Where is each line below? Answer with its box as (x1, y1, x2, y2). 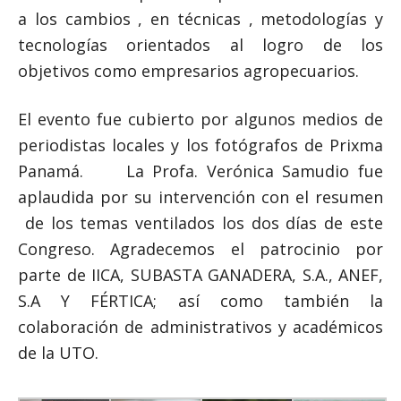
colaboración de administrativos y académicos (18, 316, 383, 337)
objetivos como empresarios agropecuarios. (18, 60, 359, 81)
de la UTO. (18, 342, 98, 363)
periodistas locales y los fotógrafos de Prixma (18, 134, 383, 156)
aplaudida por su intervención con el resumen (18, 186, 383, 208)
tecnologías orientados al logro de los (18, 34, 383, 55)
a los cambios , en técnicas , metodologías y (18, 8, 383, 30)
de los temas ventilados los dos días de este (18, 212, 383, 234)
